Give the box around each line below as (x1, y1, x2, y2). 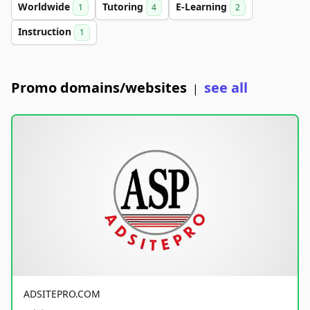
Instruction (18, 25, 74, 38)
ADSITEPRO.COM (24, 286, 100, 300)
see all (204, 78, 248, 97)
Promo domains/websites (11, 78, 187, 97)
